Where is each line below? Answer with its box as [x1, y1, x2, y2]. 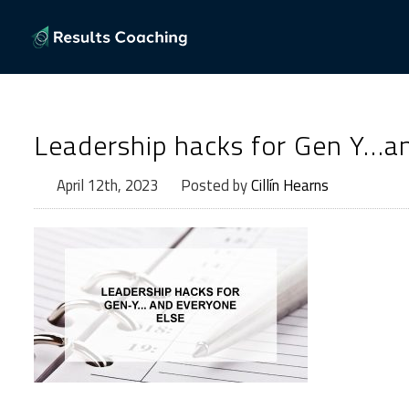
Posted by [181, 173, 251, 196]
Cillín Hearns [251, 173, 329, 196]
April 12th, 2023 [53, 173, 162, 196]
